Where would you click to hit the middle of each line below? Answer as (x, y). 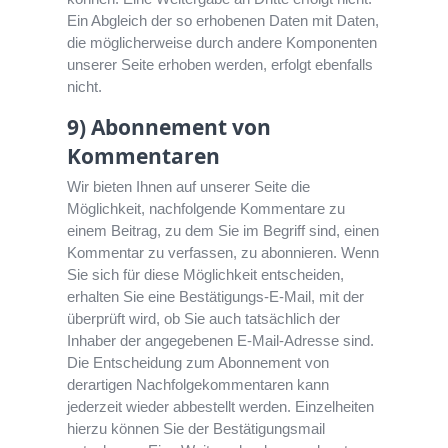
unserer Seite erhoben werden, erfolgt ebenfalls (220, 65)
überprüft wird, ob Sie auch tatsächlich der (204, 319)
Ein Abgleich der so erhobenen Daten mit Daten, (223, 21)
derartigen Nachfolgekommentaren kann (198, 385)
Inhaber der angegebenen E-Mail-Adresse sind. (221, 341)
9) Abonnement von (169, 127)
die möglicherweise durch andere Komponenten (222, 43)
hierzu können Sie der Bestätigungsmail (196, 429)
